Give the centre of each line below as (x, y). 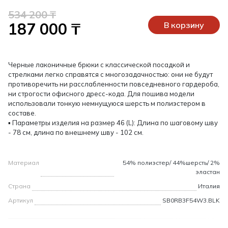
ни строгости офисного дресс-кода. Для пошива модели (101, 94)
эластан (208, 172)
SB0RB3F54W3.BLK (191, 201)
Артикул (21, 201)
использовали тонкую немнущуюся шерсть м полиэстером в (107, 104)
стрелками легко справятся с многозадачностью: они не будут (110, 75)
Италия (209, 186)
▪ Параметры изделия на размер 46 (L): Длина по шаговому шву (113, 123)
